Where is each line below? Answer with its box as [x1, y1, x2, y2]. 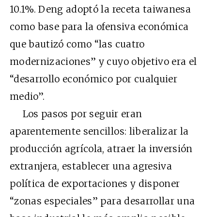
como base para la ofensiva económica [10, 20, 189, 32]
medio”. [10, 90, 45, 102]
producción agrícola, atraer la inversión [10, 142, 193, 155]
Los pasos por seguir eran [10, 108, 142, 120]
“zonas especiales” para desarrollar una [10, 195, 195, 207]
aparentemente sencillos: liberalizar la [10, 125, 189, 137]
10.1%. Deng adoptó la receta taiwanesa [10, 3, 191, 15]
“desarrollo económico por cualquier [10, 73, 177, 85]
